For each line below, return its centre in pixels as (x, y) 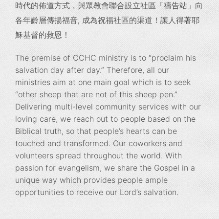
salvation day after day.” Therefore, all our (92, 70)
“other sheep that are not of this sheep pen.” (97, 94)
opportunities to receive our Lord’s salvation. (97, 192)
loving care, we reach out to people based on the (106, 119)
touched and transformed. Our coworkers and (99, 143)
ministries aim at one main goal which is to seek (103, 82)
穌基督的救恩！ (43, 35)
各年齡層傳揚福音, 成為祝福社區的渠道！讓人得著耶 (108, 20)
